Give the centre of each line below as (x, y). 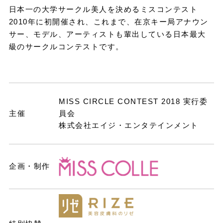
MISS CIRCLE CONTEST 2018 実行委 (133, 102)
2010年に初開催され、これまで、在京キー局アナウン (109, 22)
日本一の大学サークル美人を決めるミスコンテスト (103, 9)
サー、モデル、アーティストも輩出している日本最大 (107, 34)
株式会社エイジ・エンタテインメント (129, 125)
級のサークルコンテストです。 (66, 47)
